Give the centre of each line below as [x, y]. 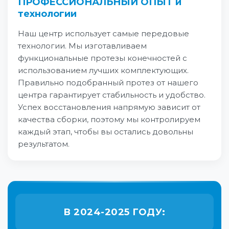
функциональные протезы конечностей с [102, 58]
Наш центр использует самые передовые [104, 33]
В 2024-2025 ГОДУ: [114, 212]
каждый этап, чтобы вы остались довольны [106, 132]
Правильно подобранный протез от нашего [108, 83]
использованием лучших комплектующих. [103, 70]
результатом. [44, 144]
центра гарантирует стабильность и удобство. [112, 95]
